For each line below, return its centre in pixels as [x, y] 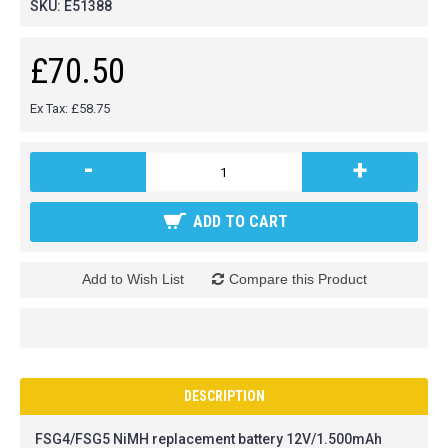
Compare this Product [297, 279]
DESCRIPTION [224, 396]
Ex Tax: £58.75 [70, 108]
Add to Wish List [132, 279]
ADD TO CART [240, 221]
